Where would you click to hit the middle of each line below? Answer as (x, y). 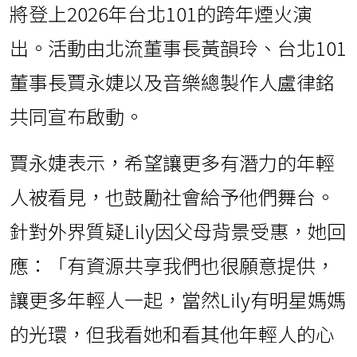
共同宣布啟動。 (76, 116)
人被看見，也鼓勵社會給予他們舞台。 (172, 197)
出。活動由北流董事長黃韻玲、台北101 (178, 48)
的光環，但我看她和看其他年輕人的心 (172, 334)
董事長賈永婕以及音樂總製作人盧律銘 (172, 82)
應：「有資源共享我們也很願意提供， (172, 265)
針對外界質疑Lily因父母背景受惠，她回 (178, 231)
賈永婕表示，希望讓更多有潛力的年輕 (172, 163)
